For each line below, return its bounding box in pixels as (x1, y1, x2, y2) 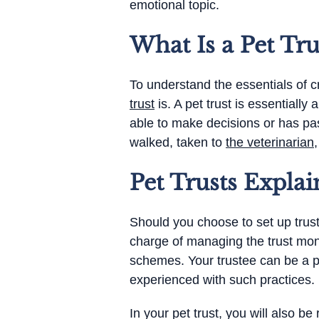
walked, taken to (130, 135, 226, 150)
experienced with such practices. (130, 273, 315, 287)
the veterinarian (226, 135, 314, 150)
